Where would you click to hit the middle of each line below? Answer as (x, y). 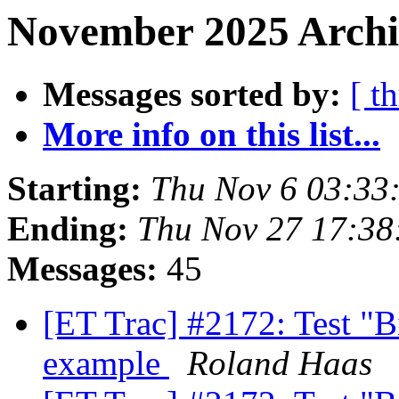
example (106, 363)
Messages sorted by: (192, 94)
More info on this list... (212, 134)
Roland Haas (280, 363)
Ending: (68, 229)
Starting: (74, 189)
